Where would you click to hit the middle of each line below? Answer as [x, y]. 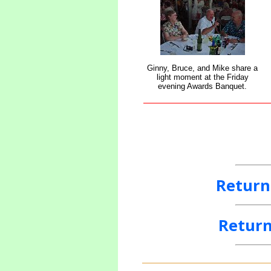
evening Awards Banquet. [203, 86]
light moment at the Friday [203, 77]
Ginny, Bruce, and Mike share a [203, 68]
